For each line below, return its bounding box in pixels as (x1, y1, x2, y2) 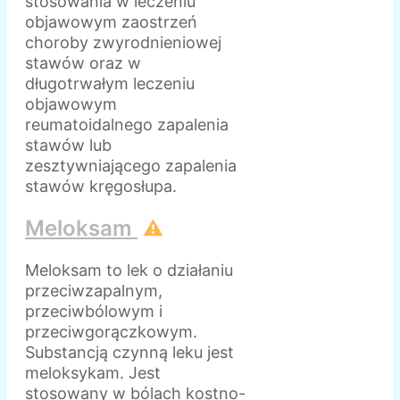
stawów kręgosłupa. (25, 176, 177, 196)
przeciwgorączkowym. (25, 321, 197, 341)
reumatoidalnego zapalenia (25, 114, 229, 134)
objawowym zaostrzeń (25, 12, 197, 31)
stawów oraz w (25, 53, 141, 72)
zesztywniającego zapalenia (25, 155, 237, 175)
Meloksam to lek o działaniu (25, 260, 233, 279)
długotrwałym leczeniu (25, 73, 195, 93)
